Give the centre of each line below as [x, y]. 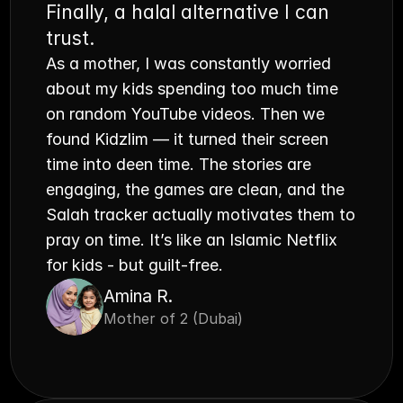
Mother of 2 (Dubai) [174, 318]
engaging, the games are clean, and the [196, 189]
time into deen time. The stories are [179, 164]
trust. [71, 38]
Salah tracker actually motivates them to [201, 215]
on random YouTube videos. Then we [186, 114]
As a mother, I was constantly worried [189, 63]
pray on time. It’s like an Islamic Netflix [192, 240]
